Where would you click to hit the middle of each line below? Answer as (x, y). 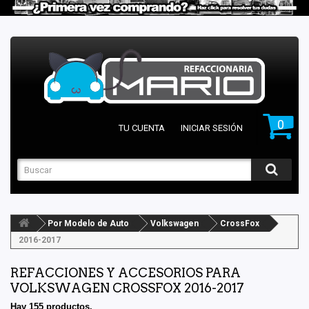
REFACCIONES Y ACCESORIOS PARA (126, 273)
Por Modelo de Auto (88, 224)
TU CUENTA (142, 128)
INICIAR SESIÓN (212, 128)
